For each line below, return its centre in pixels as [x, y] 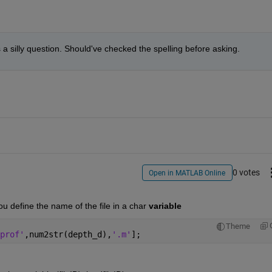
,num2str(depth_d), [68, 235]
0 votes [246, 172]
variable [165, 206]
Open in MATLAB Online [187, 173]
